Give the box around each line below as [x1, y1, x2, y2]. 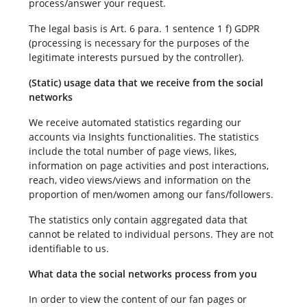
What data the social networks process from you [28, 267, 257, 280]
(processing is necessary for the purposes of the [28, 36, 249, 49]
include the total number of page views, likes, [28, 144, 236, 158]
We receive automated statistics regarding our [28, 115, 241, 129]
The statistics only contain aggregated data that [28, 212, 247, 226]
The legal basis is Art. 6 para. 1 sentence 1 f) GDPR [28, 21, 260, 35]
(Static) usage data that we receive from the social [28, 75, 263, 89]
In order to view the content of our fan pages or [28, 292, 247, 306]
